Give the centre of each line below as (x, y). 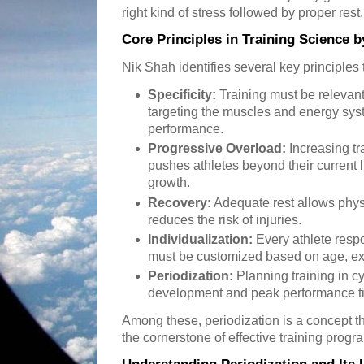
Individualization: (201, 239)
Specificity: (182, 95)
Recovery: (180, 202)
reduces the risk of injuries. (225, 219)
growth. (169, 183)
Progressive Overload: (217, 149)
